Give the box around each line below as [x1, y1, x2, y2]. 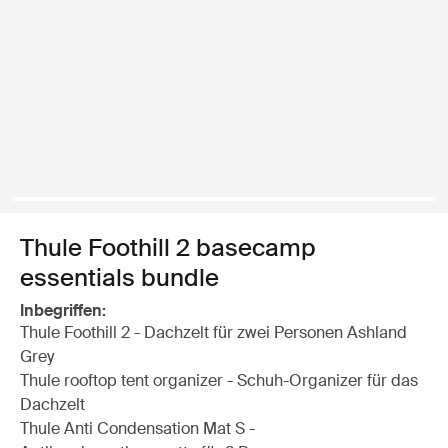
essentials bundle [20, 262, 219, 293]
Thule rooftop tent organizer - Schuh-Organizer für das [20, 370, 418, 391]
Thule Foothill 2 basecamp [20, 232, 316, 263]
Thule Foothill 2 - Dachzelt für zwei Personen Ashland [20, 322, 407, 343]
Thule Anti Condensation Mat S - [20, 418, 255, 439]
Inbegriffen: [20, 300, 106, 321]
